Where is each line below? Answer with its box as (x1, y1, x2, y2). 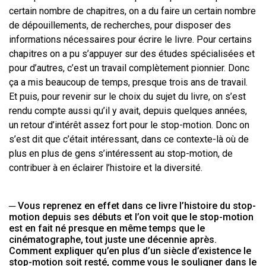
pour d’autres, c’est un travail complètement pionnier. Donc (9, 62, 249, 74)
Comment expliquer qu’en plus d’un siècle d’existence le (9, 245, 251, 257)
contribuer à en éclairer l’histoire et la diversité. (9, 162, 202, 174)
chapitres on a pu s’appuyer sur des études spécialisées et (9, 48, 255, 60)
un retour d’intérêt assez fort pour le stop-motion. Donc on (9, 119, 249, 131)
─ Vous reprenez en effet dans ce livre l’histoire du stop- (9, 200, 256, 212)
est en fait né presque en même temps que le (9, 223, 205, 235)
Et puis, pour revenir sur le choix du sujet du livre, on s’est (9, 91, 246, 103)
